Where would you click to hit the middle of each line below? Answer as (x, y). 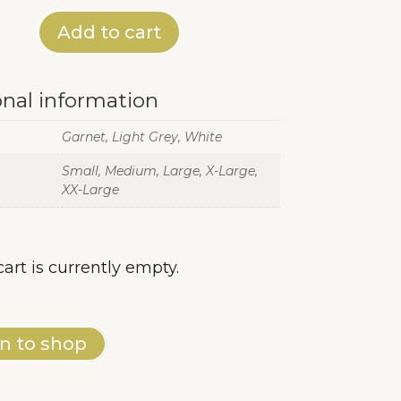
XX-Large (90, 190)
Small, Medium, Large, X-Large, (159, 171)
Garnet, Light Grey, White (141, 137)
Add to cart (109, 33)
